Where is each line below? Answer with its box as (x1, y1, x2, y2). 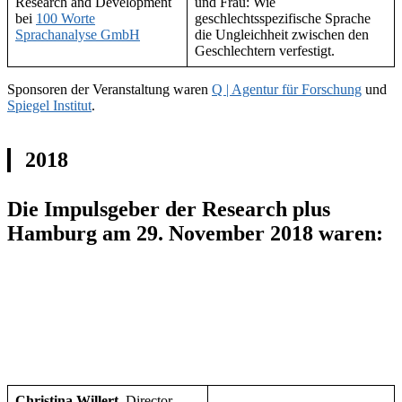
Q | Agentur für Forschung (212, 81, 362, 97)
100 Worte (36, 10, 95, 26)
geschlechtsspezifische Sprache (195, 10, 371, 26)
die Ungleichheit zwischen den (195, 26, 369, 42)
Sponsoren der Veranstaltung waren (7, 81, 212, 97)
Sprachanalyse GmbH (15, 26, 140, 42)
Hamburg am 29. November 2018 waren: (7, 221, 383, 245)
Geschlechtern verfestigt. (195, 42, 335, 58)
